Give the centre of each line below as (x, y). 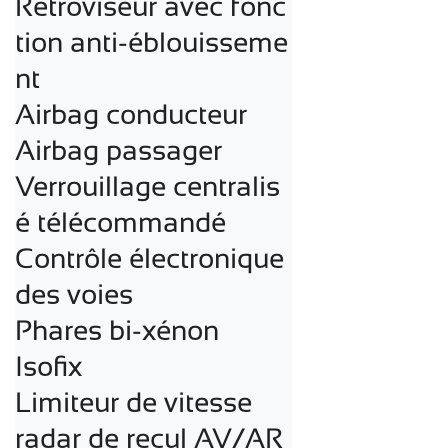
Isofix (48, 366)
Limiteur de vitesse (133, 402)
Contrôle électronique (149, 258)
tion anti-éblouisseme (151, 42)
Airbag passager (118, 150)
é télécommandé (120, 222)
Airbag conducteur (131, 114)
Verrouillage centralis (147, 186)
